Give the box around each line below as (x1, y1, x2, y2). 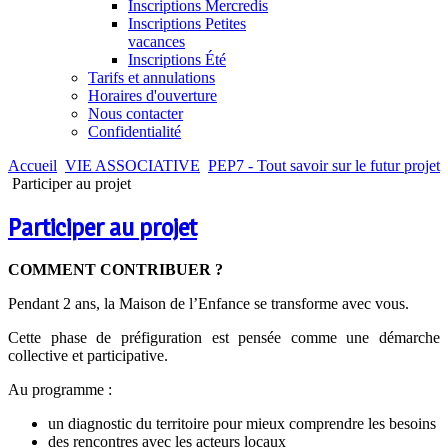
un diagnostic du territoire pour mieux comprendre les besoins (48, 415, 436, 433)
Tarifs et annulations (88, 68, 215, 86)
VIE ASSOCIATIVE (65, 156, 200, 174)
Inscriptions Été (128, 50, 226, 68)
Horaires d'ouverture (88, 86, 217, 104)
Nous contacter (88, 104, 183, 122)
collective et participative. (8, 347, 168, 365)
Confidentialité (88, 122, 181, 140)
